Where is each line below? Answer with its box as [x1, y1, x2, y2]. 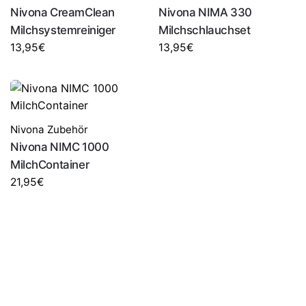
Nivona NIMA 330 [158, 5, 252, 20]
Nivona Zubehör [10, 123, 88, 137]
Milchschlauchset [158, 23, 251, 38]
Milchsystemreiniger [10, 23, 116, 38]
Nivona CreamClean [10, 5, 115, 20]
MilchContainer [10, 158, 89, 172]
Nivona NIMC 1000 [10, 140, 109, 154]
